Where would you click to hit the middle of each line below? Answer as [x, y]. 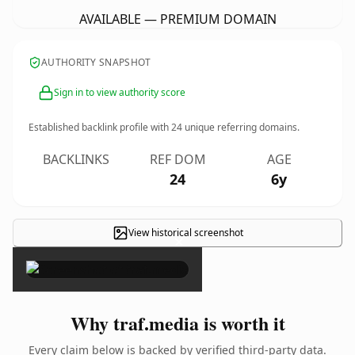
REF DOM [177, 159]
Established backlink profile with [100, 127]
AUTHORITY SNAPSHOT [96, 62]
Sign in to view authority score [120, 92]
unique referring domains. [241, 127]
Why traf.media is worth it [177, 323]
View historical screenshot [185, 233]
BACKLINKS [76, 159]
